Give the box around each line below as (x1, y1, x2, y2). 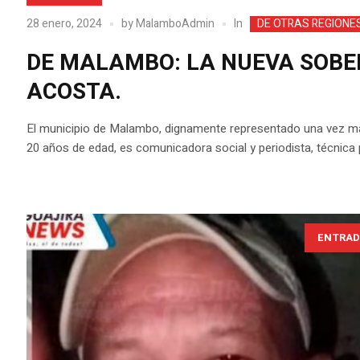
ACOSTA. (27, 76, 122, 109)
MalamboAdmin (136, 15, 215, 33)
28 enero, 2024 (27, 15, 103, 33)
